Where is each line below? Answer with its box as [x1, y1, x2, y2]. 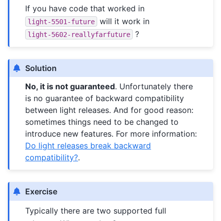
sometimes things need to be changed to [25, 116, 179, 127]
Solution [25, 63, 57, 74]
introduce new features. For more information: [25, 128, 197, 139]
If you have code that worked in [25, 3, 145, 13]
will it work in [97, 16, 150, 26]
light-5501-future [28, 17, 95, 26]
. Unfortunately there [115, 81, 193, 91]
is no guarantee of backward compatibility [25, 93, 184, 103]
